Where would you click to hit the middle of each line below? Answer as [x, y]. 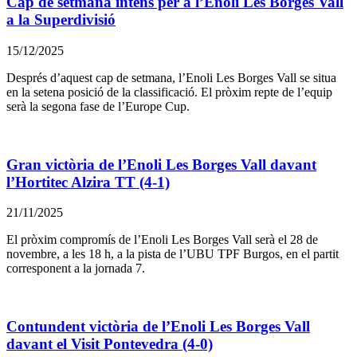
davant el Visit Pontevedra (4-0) [110, 344]
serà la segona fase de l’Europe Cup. [98, 106]
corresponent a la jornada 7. [76, 269]
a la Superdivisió [61, 20]
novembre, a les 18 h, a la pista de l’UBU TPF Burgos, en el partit [173, 254]
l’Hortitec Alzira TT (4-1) [88, 182]
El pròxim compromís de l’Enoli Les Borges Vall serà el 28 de [162, 240]
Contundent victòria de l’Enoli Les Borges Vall [158, 327]
